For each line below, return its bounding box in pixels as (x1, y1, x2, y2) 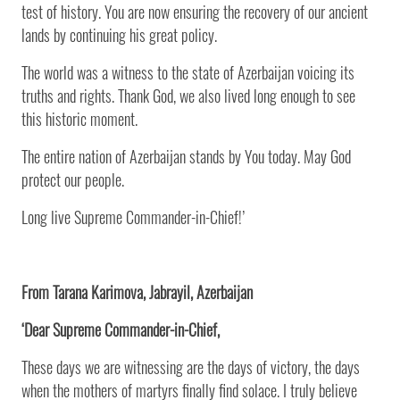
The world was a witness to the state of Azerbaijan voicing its (21, 60, 354, 84)
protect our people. (21, 167, 124, 191)
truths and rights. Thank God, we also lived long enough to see (21, 83, 355, 107)
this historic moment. (21, 106, 137, 130)
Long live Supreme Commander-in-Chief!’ (21, 204, 245, 229)
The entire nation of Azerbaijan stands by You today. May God (21, 144, 351, 168)
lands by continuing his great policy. (21, 22, 217, 46)
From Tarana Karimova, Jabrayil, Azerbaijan (21, 279, 253, 304)
